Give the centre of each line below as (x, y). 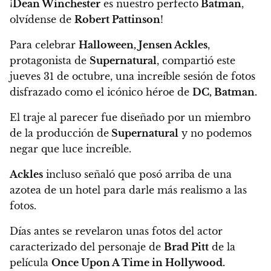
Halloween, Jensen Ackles (143, 45)
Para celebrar (44, 45)
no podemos (221, 133)
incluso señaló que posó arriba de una (137, 175)
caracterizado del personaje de (87, 247)
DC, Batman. (225, 92)
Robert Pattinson (117, 20)
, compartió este (196, 61)
